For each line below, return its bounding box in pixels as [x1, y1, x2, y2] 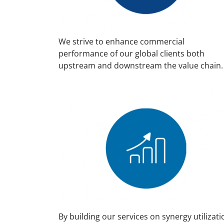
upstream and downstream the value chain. [58, 59, 223, 71]
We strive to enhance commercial [58, 35, 184, 47]
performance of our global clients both [58, 47, 204, 59]
